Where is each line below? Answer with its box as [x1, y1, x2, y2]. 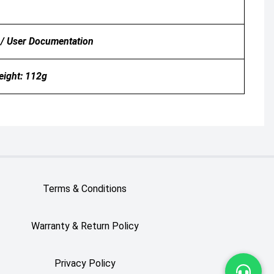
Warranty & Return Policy [31, 220, 139, 232]
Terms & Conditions [43, 182, 127, 194]
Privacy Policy [54, 257, 116, 270]
